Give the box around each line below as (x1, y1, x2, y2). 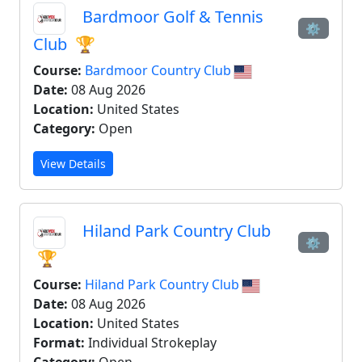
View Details (40, 156, 106, 171)
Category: (33, 120, 95, 137)
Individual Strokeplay (85, 334, 217, 351)
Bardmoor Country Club (85, 61, 234, 79)
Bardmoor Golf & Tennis (78, 6, 263, 28)
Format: (33, 334, 85, 351)
